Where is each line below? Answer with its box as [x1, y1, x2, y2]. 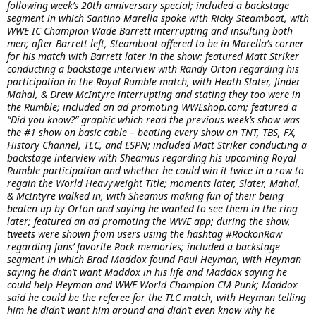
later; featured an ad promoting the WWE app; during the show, [7, 214, 291, 229]
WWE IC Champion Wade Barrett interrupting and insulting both [7, 24, 293, 38]
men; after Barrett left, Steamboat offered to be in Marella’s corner [7, 37, 304, 51]
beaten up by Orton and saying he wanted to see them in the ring [7, 202, 298, 216]
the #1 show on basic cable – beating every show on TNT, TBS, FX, [7, 126, 296, 140]
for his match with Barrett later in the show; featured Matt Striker [7, 49, 299, 63]
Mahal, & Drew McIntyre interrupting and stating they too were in [7, 87, 300, 102]
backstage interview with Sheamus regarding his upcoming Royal [7, 151, 296, 165]
